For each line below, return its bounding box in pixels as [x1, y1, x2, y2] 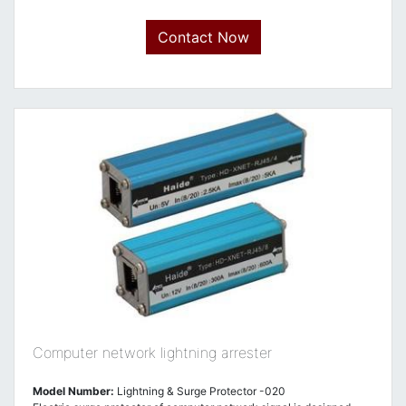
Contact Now [157, 28, 249, 46]
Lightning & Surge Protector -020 [114, 384, 285, 398]
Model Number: [33, 384, 114, 398]
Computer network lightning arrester [33, 343, 272, 362]
